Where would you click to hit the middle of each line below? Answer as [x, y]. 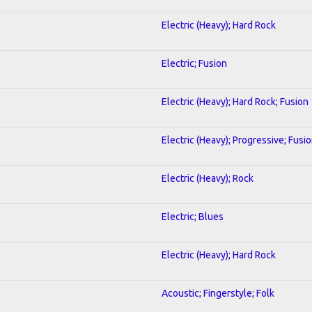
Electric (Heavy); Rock [208, 178]
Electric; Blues [193, 216]
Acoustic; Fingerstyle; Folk [218, 293]
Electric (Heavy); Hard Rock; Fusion [235, 101]
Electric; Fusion [194, 63]
